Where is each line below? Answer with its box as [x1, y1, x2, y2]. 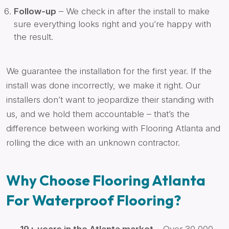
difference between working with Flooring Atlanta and [6, 123, 220, 133]
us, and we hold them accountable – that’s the [6, 108, 190, 119]
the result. [14, 31, 53, 42]
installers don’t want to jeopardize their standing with [6, 94, 214, 105]
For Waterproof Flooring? [6, 191, 181, 209]
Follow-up [14, 6, 56, 16]
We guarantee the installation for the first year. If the [6, 65, 212, 76]
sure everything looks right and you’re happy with [14, 18, 211, 29]
